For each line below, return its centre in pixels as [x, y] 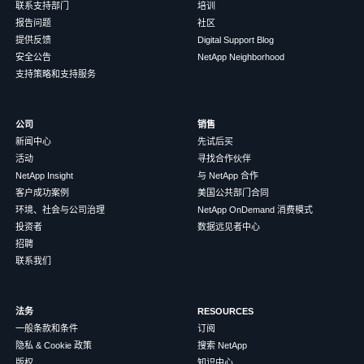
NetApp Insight [44, 175]
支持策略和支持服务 [55, 74]
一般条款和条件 [46, 328]
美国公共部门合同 [233, 192]
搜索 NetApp [222, 345]
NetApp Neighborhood [240, 56]
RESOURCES [225, 311]
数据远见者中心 [228, 226]
